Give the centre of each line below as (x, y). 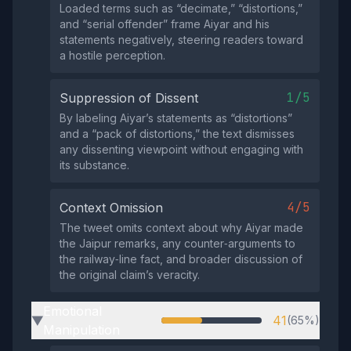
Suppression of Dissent (129, 98)
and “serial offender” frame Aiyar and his (165, 24)
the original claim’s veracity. (130, 275)
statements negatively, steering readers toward (181, 40)
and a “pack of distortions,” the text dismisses (177, 134)
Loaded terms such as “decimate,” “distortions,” (181, 8)
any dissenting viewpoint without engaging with (181, 149)
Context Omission (111, 208)
